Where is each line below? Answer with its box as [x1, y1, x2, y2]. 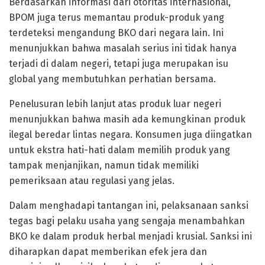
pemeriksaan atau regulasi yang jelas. [9, 175, 174, 187]
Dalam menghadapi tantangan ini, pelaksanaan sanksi [9, 200, 248, 212]
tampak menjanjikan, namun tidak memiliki [9, 160, 199, 172]
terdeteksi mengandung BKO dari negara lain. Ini [9, 27, 224, 39]
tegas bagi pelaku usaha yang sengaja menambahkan [9, 215, 245, 227]
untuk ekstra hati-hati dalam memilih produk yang [9, 144, 230, 156]
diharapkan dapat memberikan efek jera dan [9, 246, 207, 258]
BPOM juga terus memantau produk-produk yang [9, 12, 224, 24]
